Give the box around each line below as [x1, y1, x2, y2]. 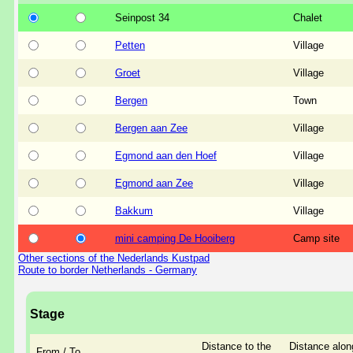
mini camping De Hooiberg [115, 232, 235, 244]
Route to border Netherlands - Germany [18, 263, 197, 276]
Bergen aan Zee [115, 121, 188, 134]
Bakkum [115, 204, 153, 217]
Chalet [293, 11, 322, 24]
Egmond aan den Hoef [115, 149, 217, 162]
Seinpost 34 [115, 11, 169, 24]
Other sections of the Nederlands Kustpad [18, 251, 210, 264]
